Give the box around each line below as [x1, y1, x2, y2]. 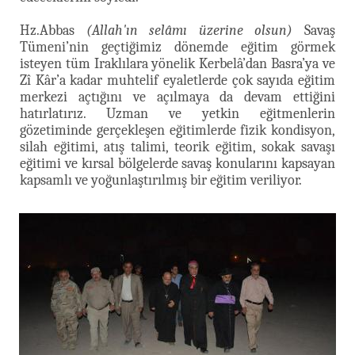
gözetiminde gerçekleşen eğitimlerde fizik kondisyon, [20, 121, 335, 139]
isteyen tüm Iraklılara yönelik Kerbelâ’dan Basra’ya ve [20, 55, 335, 72]
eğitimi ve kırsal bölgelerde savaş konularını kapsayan [20, 155, 335, 172]
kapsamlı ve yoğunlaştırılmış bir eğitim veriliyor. [20, 171, 302, 189]
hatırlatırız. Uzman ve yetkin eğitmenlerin [20, 105, 335, 122]
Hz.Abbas [20, 21, 86, 39]
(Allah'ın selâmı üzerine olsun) [86, 21, 293, 39]
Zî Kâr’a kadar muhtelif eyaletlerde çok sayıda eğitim [20, 71, 335, 89]
